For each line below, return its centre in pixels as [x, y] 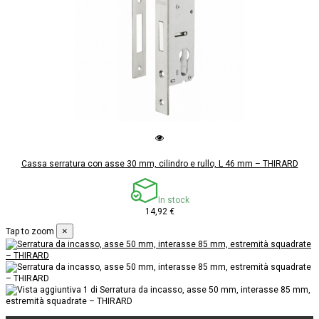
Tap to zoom [30, 232]
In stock [173, 200]
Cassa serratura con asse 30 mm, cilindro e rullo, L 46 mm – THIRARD [159, 164]
